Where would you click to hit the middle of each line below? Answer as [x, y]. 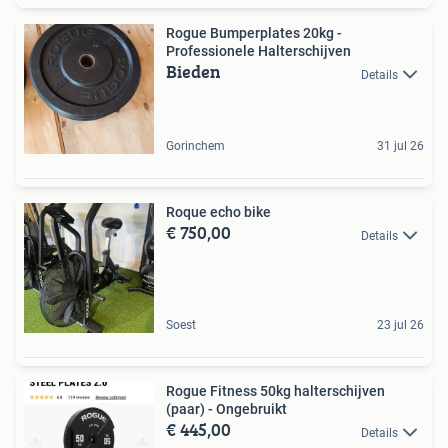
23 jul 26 [400, 325]
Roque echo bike [218, 212]
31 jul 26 [400, 146]
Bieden [193, 72]
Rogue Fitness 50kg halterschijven [275, 391]
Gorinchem [195, 146]
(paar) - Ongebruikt [226, 409]
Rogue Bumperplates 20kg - [254, 33]
